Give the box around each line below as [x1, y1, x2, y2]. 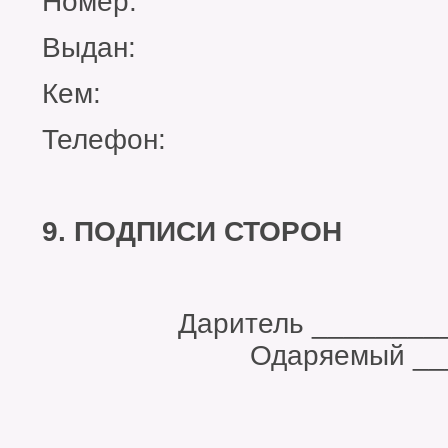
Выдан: [42, 32, 136, 64]
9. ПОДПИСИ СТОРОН [42, 216, 342, 248]
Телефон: [42, 124, 166, 156]
